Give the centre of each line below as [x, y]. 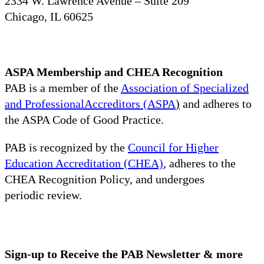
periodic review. [43, 195]
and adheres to [216, 103]
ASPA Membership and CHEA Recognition [114, 72]
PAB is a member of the [63, 88]
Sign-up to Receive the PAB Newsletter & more [124, 254]
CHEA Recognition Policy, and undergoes [105, 179]
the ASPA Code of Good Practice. [84, 119]
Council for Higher [173, 147]
